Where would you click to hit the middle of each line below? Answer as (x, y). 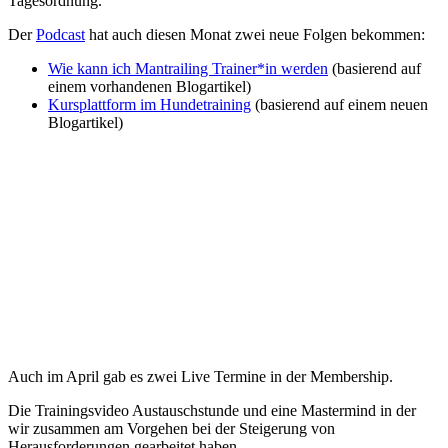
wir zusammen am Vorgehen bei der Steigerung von (171, 428)
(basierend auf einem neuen (339, 104)
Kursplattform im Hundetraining (149, 104)
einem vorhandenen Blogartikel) (149, 86)
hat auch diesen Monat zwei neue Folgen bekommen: (255, 34)
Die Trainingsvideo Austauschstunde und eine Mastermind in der (212, 410)
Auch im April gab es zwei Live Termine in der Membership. (200, 376)
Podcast (60, 34)
